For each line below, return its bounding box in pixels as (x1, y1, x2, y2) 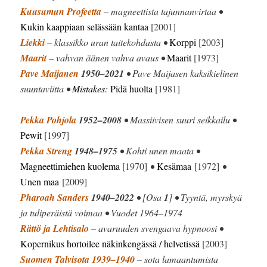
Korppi (169, 35, 197, 48)
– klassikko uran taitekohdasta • (45, 35, 170, 48)
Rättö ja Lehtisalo (20, 221, 89, 235)
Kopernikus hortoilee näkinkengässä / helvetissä (20, 237, 200, 250)
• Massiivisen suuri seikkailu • (122, 113, 237, 126)
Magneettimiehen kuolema (20, 159, 120, 172)
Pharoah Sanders (20, 190, 89, 204)
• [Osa (134, 190, 164, 203)
